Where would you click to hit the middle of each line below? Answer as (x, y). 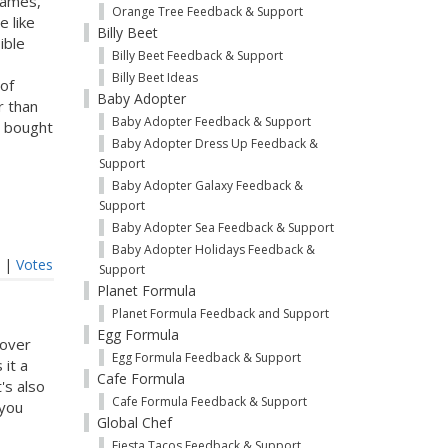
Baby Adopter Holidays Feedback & (213, 249)
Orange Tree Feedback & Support (207, 11)
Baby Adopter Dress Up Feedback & (214, 143)
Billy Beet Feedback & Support (197, 55)
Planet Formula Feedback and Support (220, 313)
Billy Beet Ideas (154, 77)
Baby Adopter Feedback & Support (211, 121)
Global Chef (134, 422)
